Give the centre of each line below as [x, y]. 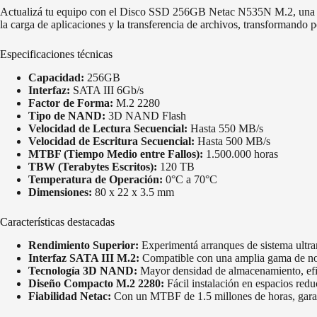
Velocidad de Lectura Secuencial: [108, 129]
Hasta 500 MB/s [232, 142]
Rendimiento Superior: [83, 245]
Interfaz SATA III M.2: [84, 258]
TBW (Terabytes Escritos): [93, 167]
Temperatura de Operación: [96, 180]
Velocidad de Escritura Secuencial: [111, 142]
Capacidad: [56, 78]
